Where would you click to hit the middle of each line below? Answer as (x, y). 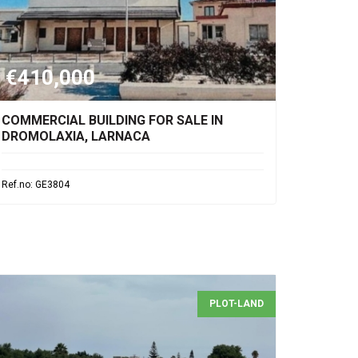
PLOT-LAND (237, 304)
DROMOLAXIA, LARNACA (76, 136)
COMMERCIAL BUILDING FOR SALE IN (112, 120)
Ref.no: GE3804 (36, 185)
